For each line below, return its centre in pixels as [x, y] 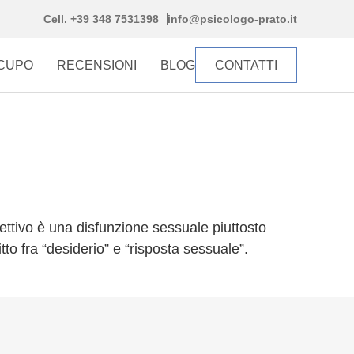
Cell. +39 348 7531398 [101, 19]
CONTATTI [246, 65]
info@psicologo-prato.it [232, 19]
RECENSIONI [97, 65]
